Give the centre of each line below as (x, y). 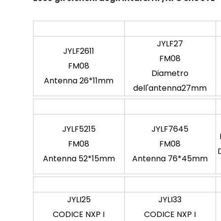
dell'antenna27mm (170, 88)
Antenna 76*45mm (170, 159)
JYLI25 (79, 200)
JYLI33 (170, 200)
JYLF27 (170, 44)
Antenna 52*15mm (79, 159)
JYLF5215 (79, 129)
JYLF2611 (79, 51)
